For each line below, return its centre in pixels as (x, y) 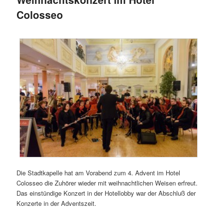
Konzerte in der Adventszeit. (57, 203)
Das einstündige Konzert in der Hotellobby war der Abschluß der (106, 193)
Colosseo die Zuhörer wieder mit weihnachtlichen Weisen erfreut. (107, 183)
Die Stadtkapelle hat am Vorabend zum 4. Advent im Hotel (99, 172)
